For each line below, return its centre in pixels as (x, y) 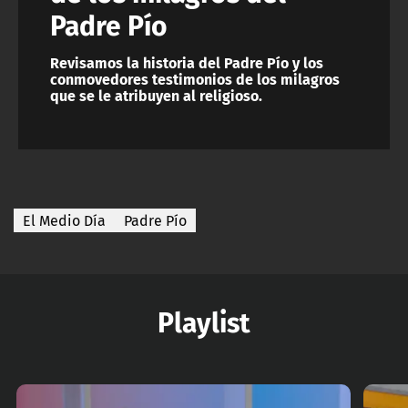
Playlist (204, 321)
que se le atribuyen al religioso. (156, 96)
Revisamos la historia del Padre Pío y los (187, 63)
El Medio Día (64, 221)
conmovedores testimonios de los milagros (195, 79)
